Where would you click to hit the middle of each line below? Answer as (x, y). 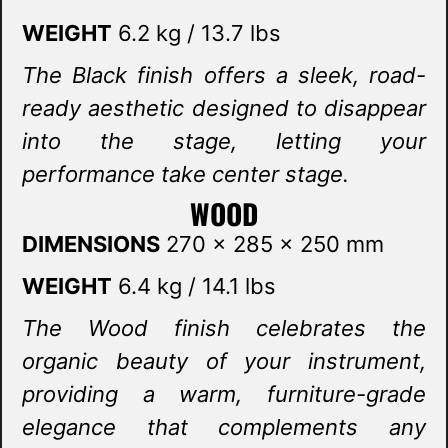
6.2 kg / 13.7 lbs (196, 33)
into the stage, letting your (224, 141)
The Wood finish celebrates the (224, 328)
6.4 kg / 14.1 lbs (194, 286)
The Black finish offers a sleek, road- (224, 75)
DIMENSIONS (91, 244)
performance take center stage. (185, 174)
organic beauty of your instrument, (224, 361)
